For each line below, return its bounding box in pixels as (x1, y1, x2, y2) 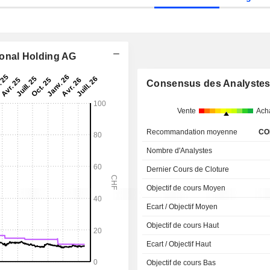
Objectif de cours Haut (146, 221, 219, 230)
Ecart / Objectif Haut (146, 240, 212, 248)
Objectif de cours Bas (146, 259, 216, 267)
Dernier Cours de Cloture (146, 165, 230, 174)
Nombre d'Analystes (146, 146, 213, 155)
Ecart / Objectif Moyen (146, 202, 218, 211)
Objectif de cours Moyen (146, 184, 226, 192)
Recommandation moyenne (146, 128, 238, 136)
